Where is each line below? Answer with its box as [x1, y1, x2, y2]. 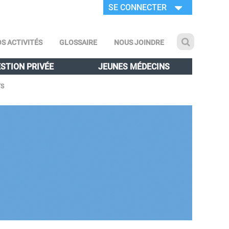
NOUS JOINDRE [114, 37, 164, 47]
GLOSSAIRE [59, 37, 97, 47]
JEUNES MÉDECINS [98, 61, 170, 72]
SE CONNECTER [108, 2, 167, 12]
